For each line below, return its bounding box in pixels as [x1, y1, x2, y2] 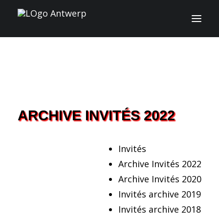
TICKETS [94, 177, 125, 185]
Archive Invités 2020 [118, 173, 201, 185]
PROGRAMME [67, 86, 152, 103]
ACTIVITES [75, 127, 144, 144]
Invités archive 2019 [118, 188, 201, 200]
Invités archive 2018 [118, 203, 201, 215]
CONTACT [77, 147, 142, 164]
